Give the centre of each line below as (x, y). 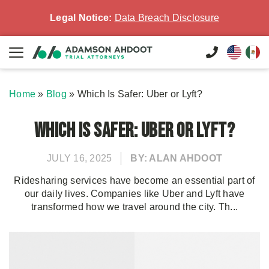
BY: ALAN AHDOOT (176, 158)
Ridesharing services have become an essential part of (134, 180)
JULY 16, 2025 (80, 158)
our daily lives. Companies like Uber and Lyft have (134, 194)
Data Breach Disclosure (167, 18)
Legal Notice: (81, 18)
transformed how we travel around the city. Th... (134, 207)
